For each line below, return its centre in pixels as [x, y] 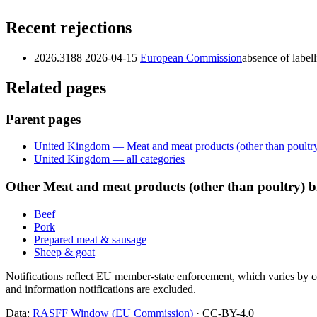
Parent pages [43, 119]
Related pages [56, 87]
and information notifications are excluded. [101, 289]
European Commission [191, 57]
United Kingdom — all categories [109, 159]
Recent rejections [69, 28]
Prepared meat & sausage [90, 239]
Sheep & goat [64, 252]
